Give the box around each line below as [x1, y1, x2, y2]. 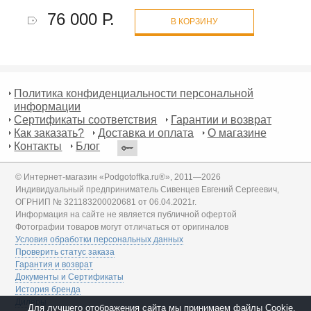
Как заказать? [14, 126, 85, 139]
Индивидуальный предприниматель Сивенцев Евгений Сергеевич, [15, 184, 280, 194]
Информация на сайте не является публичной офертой [15, 209, 237, 219]
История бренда [15, 284, 81, 294]
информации [14, 100, 81, 112]
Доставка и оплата [98, 126, 194, 139]
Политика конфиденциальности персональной [14, 87, 254, 99]
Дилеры [15, 296, 47, 307]
